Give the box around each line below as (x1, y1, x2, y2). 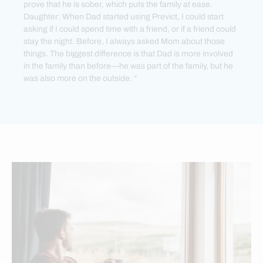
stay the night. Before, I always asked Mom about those (23, 37, 225, 46)
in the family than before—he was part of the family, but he (23, 62, 233, 71)
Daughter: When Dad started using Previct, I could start (23, 12, 224, 22)
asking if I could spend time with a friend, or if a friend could (23, 25, 236, 34)
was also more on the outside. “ (23, 74, 137, 83)
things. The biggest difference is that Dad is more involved (23, 49, 233, 59)
